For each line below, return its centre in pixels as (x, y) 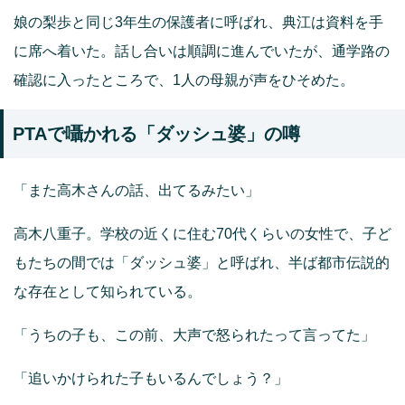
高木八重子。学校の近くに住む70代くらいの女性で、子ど (202, 234)
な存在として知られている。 (108, 292)
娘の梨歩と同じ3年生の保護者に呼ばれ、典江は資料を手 (198, 23)
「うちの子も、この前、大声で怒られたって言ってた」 (194, 335)
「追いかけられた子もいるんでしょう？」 (151, 379)
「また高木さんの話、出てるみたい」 (137, 191)
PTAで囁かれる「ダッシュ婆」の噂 (156, 134)
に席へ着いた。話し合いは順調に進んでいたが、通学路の (202, 52)
